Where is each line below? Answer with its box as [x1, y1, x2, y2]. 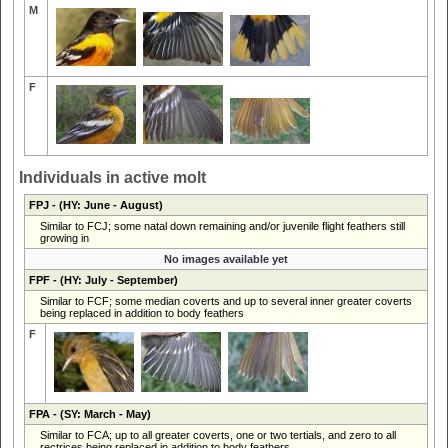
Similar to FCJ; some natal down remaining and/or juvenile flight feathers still [39, 219, 405, 232]
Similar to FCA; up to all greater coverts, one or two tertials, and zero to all [39, 428, 396, 441]
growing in [39, 231, 89, 244]
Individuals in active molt [19, 168, 206, 186]
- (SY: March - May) [49, 407, 151, 420]
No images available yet [163, 252, 288, 265]
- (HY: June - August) [48, 198, 163, 211]
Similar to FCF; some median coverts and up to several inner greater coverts [39, 294, 412, 307]
